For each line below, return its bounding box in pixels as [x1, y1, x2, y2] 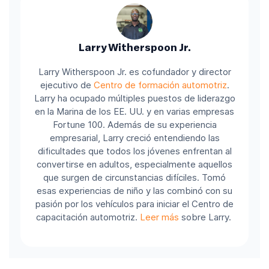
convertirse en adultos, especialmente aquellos [37, 159, 232, 171]
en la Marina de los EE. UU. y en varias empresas [35, 106, 234, 118]
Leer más [139, 211, 179, 223]
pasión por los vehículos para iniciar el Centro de [35, 198, 234, 210]
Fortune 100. [52, 119, 107, 131]
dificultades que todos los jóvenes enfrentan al [37, 145, 232, 157]
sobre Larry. [178, 211, 234, 223]
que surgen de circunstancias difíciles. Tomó [43, 172, 226, 184]
